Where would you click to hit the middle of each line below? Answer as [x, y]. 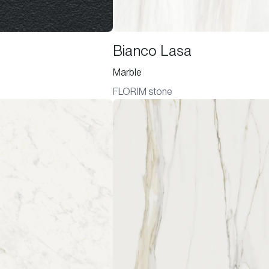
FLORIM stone [142, 92]
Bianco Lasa [153, 51]
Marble [127, 72]
